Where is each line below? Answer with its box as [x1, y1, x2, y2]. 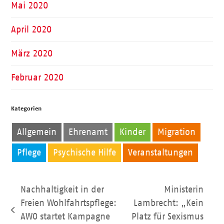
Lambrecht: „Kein [133, 198, 204, 208]
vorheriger [10, 210, 51, 221]
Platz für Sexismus [131, 211, 204, 222]
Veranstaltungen [128, 147, 193, 158]
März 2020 [11, 48, 53, 59]
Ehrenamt [68, 127, 108, 137]
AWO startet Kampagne [20, 211, 110, 222]
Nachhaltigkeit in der [20, 184, 104, 195]
